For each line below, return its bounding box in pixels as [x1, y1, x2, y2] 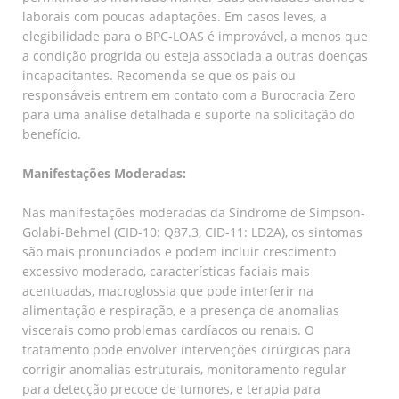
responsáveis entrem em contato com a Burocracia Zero [22, 85, 355, 103]
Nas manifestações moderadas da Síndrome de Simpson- [22, 203, 365, 221]
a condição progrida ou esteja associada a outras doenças [22, 46, 368, 64]
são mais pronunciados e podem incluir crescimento [22, 242, 336, 260]
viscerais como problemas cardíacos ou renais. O [22, 321, 314, 338]
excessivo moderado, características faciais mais [22, 262, 310, 280]
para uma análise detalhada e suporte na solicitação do [22, 105, 354, 123]
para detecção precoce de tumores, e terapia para [22, 379, 321, 397]
